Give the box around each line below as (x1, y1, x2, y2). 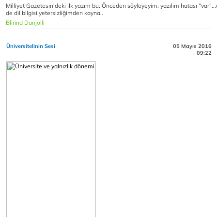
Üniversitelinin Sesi (6, 43, 55, 49)
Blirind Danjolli (6, 19, 45, 26)
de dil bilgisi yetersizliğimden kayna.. (6, 9, 103, 16)
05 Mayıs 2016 (173, 43, 212, 49)
